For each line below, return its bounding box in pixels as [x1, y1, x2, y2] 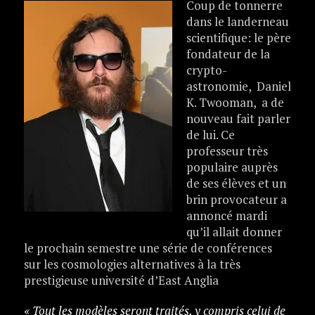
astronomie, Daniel [186, 78, 291, 95]
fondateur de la [186, 46, 270, 63]
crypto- [186, 62, 227, 79]
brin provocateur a [186, 191, 287, 208]
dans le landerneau [186, 13, 289, 30]
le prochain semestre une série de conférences [23, 240, 272, 257]
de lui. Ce [186, 127, 235, 143]
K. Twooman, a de [186, 94, 284, 111]
